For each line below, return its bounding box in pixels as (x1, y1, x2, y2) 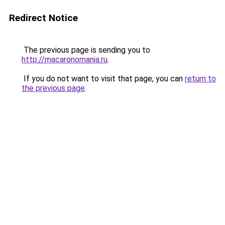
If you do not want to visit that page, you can (22, 74, 185, 83)
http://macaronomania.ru (22, 55, 107, 64)
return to (185, 74, 216, 83)
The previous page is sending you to (22, 45, 150, 55)
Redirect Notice (9, 12, 78, 24)
